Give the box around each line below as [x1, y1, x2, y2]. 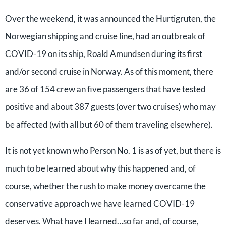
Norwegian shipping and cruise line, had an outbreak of [5, 31, 205, 41]
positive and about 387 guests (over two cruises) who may [5, 101, 216, 112]
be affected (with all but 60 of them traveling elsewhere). [5, 119, 213, 130]
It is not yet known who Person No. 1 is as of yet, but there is [5, 145, 221, 156]
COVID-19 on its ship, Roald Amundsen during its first [5, 48, 202, 59]
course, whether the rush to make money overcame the [5, 181, 206, 191]
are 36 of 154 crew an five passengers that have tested [5, 84, 206, 94]
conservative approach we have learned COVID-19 [5, 198, 195, 209]
